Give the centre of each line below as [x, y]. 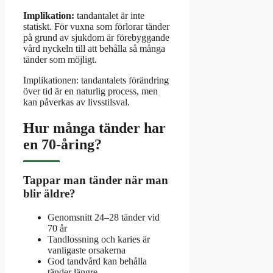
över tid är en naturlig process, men [90, 91]
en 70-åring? [62, 144]
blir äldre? [49, 194]
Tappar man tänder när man [96, 180]
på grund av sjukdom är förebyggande [96, 37]
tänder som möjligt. [60, 59]
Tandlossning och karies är [99, 239]
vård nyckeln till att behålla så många [94, 48]
